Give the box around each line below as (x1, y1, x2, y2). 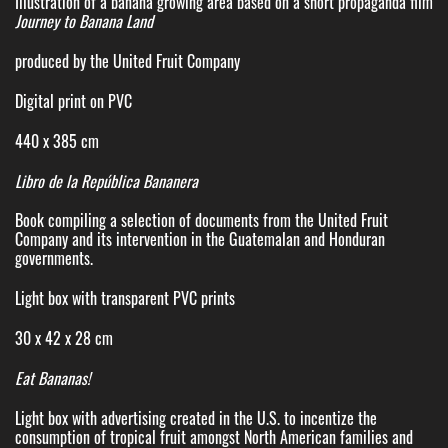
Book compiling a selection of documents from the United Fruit (15, 208, 388, 233)
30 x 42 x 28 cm (15, 326, 113, 351)
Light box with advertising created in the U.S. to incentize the (15, 405, 377, 430)
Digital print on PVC (15, 89, 132, 114)
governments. (15, 246, 93, 271)
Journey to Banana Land (15, 9, 157, 34)
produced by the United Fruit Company (15, 49, 240, 74)
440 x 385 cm (15, 128, 99, 153)
